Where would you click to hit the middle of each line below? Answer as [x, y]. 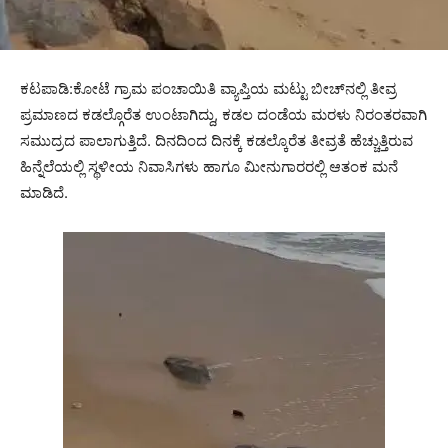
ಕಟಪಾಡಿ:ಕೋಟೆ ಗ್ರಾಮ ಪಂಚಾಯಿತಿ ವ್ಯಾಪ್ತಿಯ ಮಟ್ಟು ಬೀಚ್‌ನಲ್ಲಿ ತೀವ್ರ [208, 89]
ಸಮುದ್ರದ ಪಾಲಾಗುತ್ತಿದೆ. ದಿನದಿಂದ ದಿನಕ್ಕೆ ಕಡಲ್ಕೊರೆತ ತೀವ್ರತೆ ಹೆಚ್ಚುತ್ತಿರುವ [216, 141]
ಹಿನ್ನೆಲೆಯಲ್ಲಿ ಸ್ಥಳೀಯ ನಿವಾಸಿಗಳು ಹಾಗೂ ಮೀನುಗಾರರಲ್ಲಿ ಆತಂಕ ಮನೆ [209, 167]
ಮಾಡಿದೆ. [44, 193]
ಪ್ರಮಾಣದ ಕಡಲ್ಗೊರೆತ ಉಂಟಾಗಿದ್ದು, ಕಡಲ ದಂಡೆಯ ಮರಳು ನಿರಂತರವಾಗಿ [223, 115]
